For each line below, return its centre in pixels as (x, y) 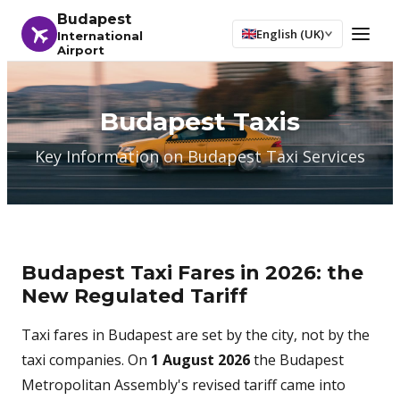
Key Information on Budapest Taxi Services (200, 156)
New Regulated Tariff (134, 296)
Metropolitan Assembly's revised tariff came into (183, 385)
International (100, 36)
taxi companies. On (86, 360)
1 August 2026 (200, 360)
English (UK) (290, 34)
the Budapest (297, 360)
